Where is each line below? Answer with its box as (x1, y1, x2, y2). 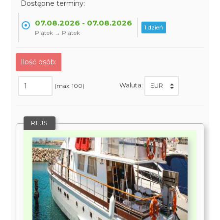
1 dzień (144, 24, 164, 31)
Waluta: (119, 82, 144, 89)
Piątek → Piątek (35, 29, 81, 36)
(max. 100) (55, 82, 85, 89)
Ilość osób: (21, 57, 57, 66)
